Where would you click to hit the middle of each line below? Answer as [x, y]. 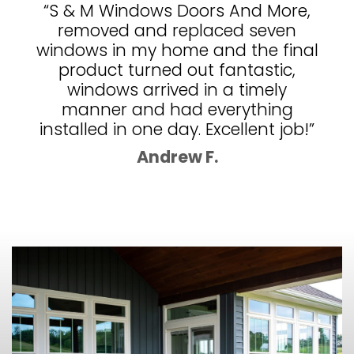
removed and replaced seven [177, 31]
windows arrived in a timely [177, 90]
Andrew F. [177, 156]
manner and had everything [177, 110]
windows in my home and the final [177, 51]
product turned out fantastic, [177, 70]
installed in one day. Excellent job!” [177, 130]
